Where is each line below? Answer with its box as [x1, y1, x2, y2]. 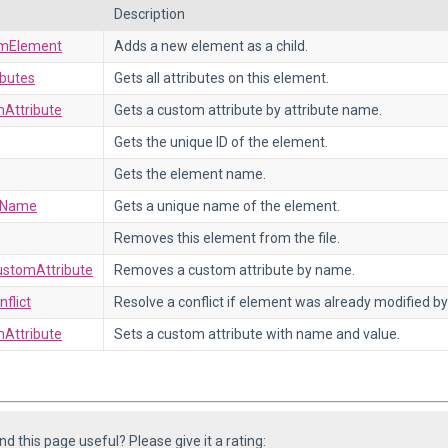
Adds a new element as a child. [114, 38, 308, 54]
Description [114, 6, 185, 22]
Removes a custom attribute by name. [114, 262, 355, 278]
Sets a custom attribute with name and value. [114, 326, 400, 342]
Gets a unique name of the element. [114, 198, 340, 214]
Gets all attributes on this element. [114, 70, 329, 86]
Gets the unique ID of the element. [114, 134, 328, 150]
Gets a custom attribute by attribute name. [114, 102, 382, 118]
